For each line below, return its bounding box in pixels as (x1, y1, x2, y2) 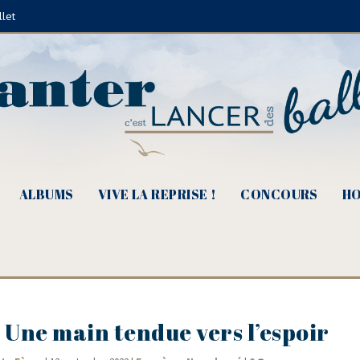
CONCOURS (240, 186, 318, 203)
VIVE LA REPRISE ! (97, 186, 217, 203)
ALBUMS (18, 186, 74, 203)
